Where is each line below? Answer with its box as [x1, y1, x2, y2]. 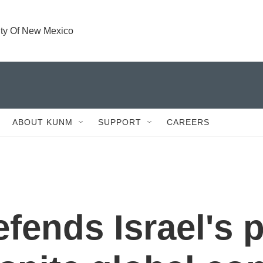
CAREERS [167, 117, 210, 127]
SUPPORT [98, 117, 141, 127]
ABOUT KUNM [12, 117, 73, 127]
